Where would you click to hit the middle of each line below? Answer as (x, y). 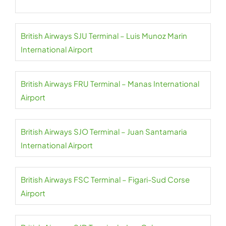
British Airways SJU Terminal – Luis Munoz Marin (104, 36)
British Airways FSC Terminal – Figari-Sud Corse (105, 179)
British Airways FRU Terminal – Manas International (110, 83)
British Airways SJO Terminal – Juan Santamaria (104, 131)
